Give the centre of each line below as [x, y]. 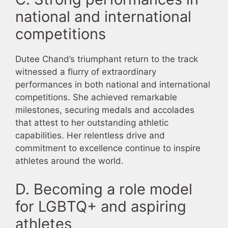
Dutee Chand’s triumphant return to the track [107, 59]
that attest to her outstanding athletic [92, 123]
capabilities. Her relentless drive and [90, 136]
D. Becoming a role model [104, 189]
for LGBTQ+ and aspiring [101, 206]
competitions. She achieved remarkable [96, 97]
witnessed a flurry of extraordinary [86, 72]
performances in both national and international [113, 85]
